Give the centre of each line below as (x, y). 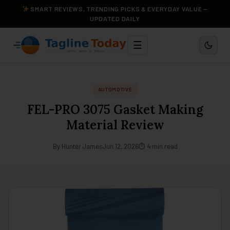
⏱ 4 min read (158, 146)
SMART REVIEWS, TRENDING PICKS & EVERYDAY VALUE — (118, 9)
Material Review (115, 125)
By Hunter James (78, 146)
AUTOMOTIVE (115, 89)
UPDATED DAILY (115, 18)
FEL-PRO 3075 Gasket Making (115, 110)
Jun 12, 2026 (120, 146)
